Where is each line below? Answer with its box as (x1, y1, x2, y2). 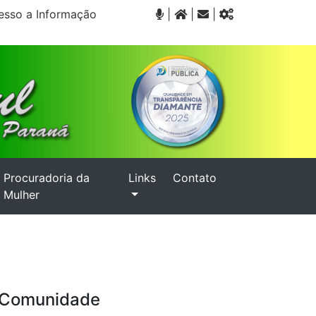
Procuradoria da (4, 171, 90, 185)
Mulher (4, 188, 40, 202)
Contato (172, 171, 217, 185)
